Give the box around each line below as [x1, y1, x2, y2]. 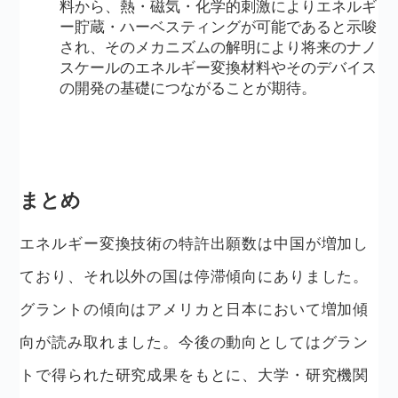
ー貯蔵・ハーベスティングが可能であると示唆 [59, 18, 377, 36]
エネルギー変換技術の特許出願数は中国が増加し [20, 235, 370, 253]
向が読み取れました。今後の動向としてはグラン [20, 333, 370, 352]
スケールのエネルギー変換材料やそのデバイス [59, 59, 377, 77]
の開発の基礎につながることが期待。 [59, 79, 316, 98]
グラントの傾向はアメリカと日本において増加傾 [20, 300, 370, 319]
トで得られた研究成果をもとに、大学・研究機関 [20, 366, 370, 385]
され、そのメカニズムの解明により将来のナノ [59, 38, 377, 57]
